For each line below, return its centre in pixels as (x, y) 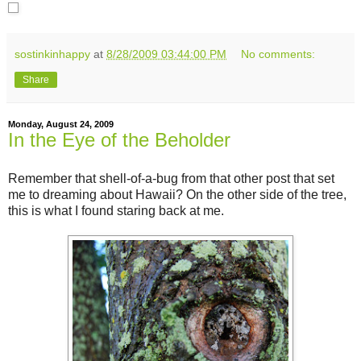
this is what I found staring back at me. (116, 211)
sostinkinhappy (52, 54)
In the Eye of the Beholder (119, 140)
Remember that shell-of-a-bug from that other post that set (171, 179)
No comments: (278, 54)
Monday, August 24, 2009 (61, 124)
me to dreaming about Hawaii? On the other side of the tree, (177, 195)
